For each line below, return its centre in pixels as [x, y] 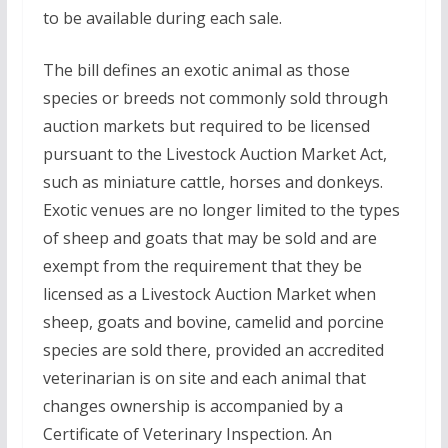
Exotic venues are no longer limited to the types [221, 210]
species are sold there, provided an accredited [213, 350]
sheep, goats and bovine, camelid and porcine [213, 322]
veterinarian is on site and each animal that [204, 378]
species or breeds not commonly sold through [215, 98]
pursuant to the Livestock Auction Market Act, [214, 154]
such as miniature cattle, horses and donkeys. [212, 182]
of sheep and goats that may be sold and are [209, 238]
